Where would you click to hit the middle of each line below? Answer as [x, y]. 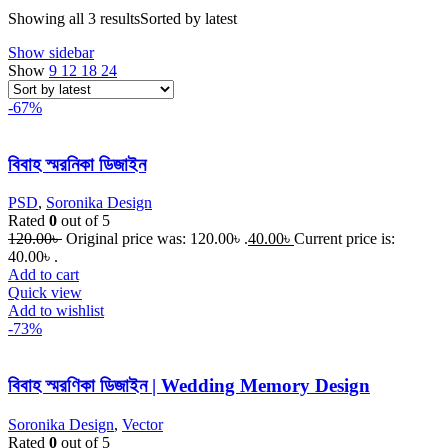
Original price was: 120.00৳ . [157, 239]
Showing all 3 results [74, 18]
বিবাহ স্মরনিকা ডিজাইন [77, 164]
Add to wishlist [56, 311]
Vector [142, 424]
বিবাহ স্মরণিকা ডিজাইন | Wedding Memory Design [189, 386]
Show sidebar [51, 52]
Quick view [45, 293]
